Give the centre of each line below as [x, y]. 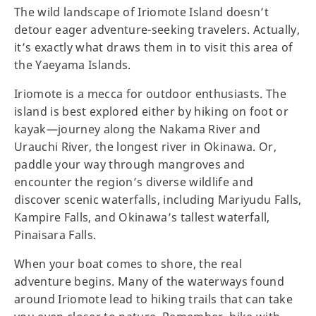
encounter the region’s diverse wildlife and [134, 182]
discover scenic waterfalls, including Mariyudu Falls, [158, 199]
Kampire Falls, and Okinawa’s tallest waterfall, [142, 217]
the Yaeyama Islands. [74, 65]
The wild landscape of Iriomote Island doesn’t [142, 12]
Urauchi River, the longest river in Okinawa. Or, [146, 146]
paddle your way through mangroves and [130, 164]
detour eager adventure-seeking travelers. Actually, [157, 29]
